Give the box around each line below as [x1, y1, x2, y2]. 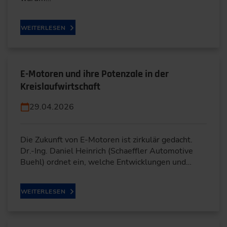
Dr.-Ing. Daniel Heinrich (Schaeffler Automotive [20, 145, 193, 157]
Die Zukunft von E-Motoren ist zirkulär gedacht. [20, 134, 193, 145]
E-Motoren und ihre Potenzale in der [20, 67, 169, 81]
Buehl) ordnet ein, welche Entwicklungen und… [20, 156, 192, 168]
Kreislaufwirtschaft [20, 80, 100, 93]
